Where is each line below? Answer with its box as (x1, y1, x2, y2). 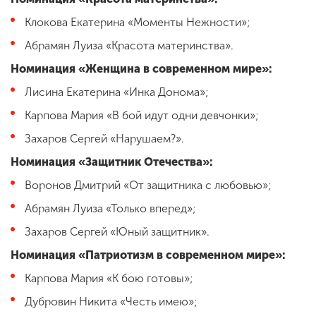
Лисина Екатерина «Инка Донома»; (25, 85, 209, 99)
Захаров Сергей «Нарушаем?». (25, 131, 184, 145)
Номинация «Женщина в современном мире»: (11, 61, 272, 75)
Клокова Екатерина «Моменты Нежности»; (25, 15, 250, 29)
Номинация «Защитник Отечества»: (11, 154, 213, 169)
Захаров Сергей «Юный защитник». (25, 224, 209, 238)
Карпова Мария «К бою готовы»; (25, 271, 193, 285)
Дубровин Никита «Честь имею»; (25, 294, 197, 308)
